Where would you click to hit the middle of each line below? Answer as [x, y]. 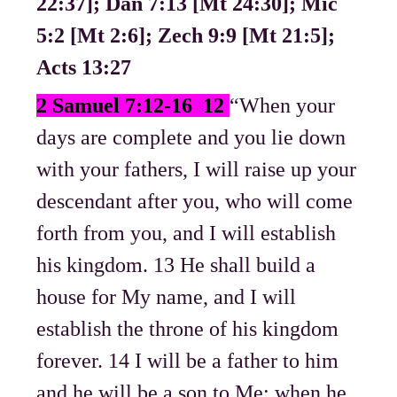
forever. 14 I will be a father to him [188, 361]
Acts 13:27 [84, 68]
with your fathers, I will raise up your [197, 170]
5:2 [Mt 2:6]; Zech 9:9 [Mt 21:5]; [186, 36]
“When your [283, 106]
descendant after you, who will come [195, 202]
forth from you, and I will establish [187, 234]
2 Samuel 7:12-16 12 [133, 106]
